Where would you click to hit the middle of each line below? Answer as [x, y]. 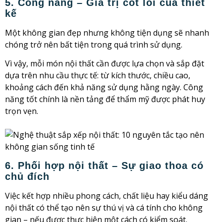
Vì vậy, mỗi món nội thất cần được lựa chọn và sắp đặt [105, 64]
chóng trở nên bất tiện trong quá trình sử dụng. [94, 45]
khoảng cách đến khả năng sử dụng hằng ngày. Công [104, 87]
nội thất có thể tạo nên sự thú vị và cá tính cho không [104, 207]
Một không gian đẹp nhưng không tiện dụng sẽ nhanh [107, 33]
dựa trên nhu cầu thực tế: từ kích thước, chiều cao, [98, 76]
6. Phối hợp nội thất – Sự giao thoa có [104, 165]
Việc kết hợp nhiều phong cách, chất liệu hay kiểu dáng [107, 195]
